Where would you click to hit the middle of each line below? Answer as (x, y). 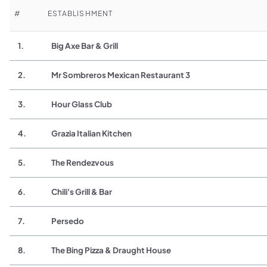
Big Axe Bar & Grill (85, 46)
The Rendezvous (83, 163)
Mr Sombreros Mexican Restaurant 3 (121, 75)
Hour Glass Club (82, 104)
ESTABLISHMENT (80, 14)
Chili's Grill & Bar (82, 192)
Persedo (68, 221)
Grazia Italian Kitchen (92, 133)
